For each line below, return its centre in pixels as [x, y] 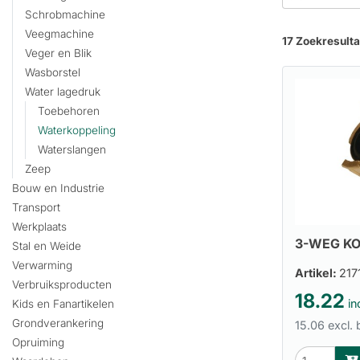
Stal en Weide [47, 246]
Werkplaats [39, 227]
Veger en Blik [58, 53]
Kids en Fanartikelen [63, 304]
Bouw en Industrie [58, 188]
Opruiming [38, 343]
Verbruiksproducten [62, 285]
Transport [36, 208]
